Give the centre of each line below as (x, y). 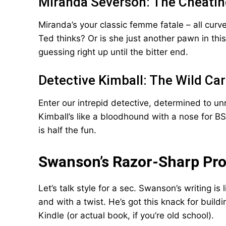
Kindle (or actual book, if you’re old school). (126, 215)
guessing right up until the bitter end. (113, 52)
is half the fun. (67, 130)
